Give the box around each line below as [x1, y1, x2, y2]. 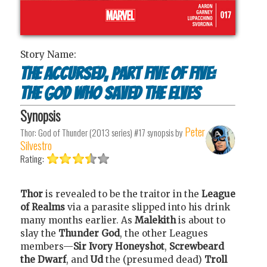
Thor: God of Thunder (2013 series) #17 [20, 126, 145, 139]
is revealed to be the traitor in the [45, 188, 201, 200]
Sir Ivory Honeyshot [73, 240, 164, 252]
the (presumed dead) [103, 253, 204, 265]
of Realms [20, 201, 67, 213]
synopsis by [145, 126, 183, 139]
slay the [20, 227, 58, 239]
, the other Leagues [120, 227, 208, 239]
